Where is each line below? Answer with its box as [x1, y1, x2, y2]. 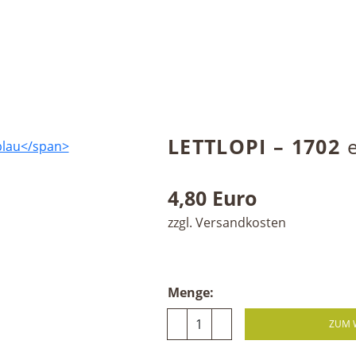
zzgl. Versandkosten [167, 214, 286, 231]
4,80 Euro [167, 184, 257, 211]
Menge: [167, 284, 214, 301]
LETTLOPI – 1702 [167, 133, 347, 160]
